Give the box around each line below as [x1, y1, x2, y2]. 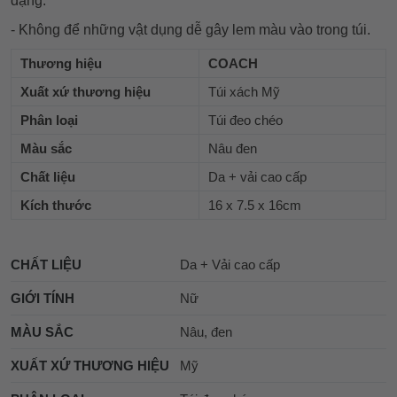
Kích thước [20, 198, 91, 214]
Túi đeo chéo [208, 113, 283, 128]
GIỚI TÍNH [11, 291, 74, 307]
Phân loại [20, 113, 78, 128]
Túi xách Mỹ [208, 84, 280, 100]
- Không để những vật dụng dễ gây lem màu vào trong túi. [11, 22, 370, 38]
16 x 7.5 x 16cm [208, 198, 301, 214]
